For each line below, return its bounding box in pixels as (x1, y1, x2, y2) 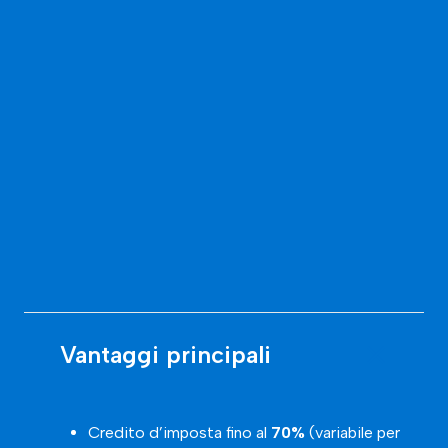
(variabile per (305, 422, 400, 442)
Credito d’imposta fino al (88, 422, 271, 442)
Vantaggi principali (60, 339, 271, 369)
